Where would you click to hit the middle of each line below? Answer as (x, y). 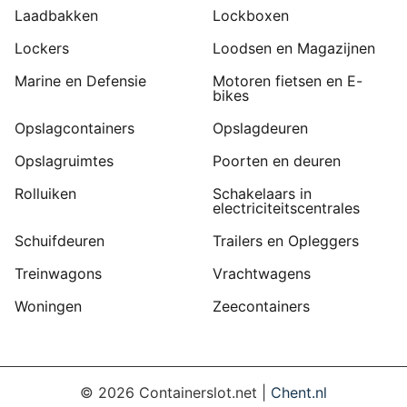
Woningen (48, 307)
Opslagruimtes (64, 161)
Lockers (42, 49)
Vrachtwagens (262, 274)
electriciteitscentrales (286, 208)
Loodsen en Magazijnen (294, 49)
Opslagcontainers (74, 129)
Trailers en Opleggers (286, 241)
